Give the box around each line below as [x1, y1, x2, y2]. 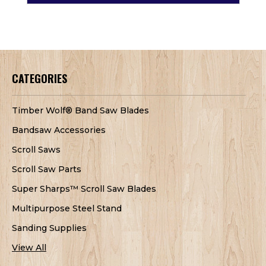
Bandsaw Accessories [12, 125, 106, 136]
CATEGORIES [12, 71, 67, 87]
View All [12, 242, 46, 254]
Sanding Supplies [12, 223, 87, 234]
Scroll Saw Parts [12, 164, 81, 175]
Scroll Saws [12, 144, 61, 156]
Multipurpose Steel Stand [12, 203, 122, 214]
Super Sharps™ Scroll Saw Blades [12, 183, 156, 195]
